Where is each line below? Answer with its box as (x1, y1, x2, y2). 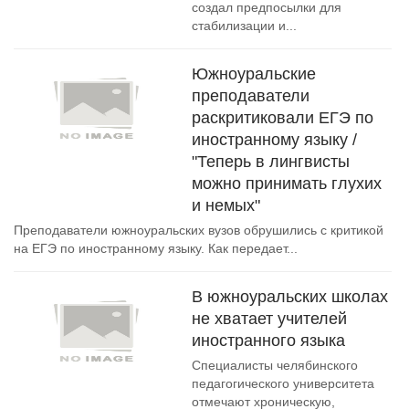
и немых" (192, 196, 260, 215)
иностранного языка (192, 331, 345, 350)
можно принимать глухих (192, 174, 382, 193)
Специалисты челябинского (192, 358, 358, 372)
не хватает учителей (192, 309, 347, 328)
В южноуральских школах (192, 288, 388, 306)
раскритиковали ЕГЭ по (192, 109, 373, 127)
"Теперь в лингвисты (192, 152, 350, 171)
